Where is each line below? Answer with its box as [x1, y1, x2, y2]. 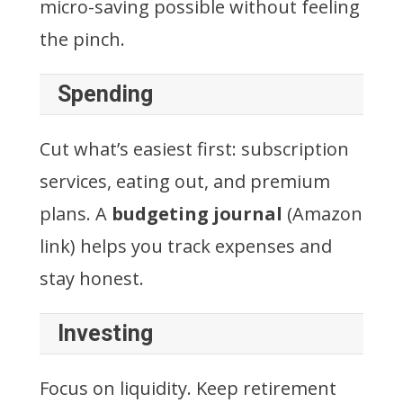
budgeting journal [112, 201, 282, 226]
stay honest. [40, 265, 144, 291]
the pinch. [40, 26, 125, 51]
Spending [58, 80, 153, 107]
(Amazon [282, 201, 363, 226]
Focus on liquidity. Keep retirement [40, 375, 336, 400]
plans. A [40, 201, 112, 226]
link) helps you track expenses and [40, 233, 332, 258]
